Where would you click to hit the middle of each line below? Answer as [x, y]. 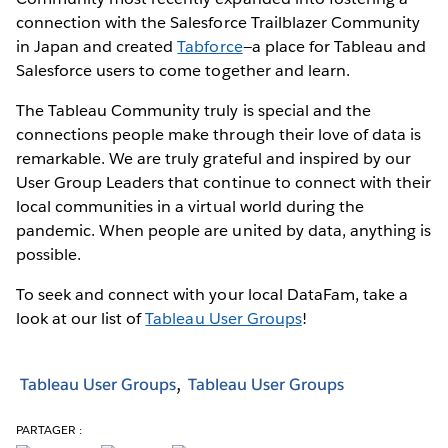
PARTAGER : [49, 429]
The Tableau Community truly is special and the [193, 110]
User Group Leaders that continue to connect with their [224, 182]
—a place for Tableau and [334, 46]
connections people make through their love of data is [219, 134]
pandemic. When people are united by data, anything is [224, 230]
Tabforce [210, 46]
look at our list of [81, 318]
